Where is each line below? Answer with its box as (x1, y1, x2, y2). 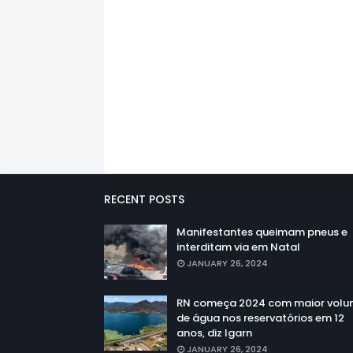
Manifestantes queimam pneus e (176, 225, 347, 240)
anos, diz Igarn (176, 325, 252, 341)
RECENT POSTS (104, 191, 184, 208)
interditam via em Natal (176, 240, 300, 255)
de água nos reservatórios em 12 (176, 310, 344, 326)
